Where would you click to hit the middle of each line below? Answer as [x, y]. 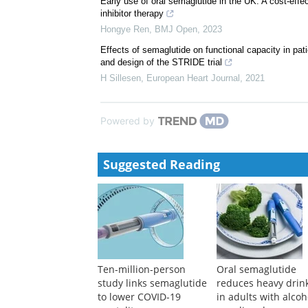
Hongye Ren [125, 30]
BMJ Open [176, 30]
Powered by [128, 121]
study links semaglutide [152, 283]
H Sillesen [121, 78]
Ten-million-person [142, 269]
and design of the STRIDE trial [161, 63]
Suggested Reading [162, 165]
